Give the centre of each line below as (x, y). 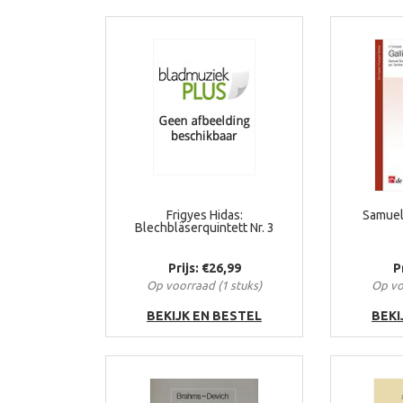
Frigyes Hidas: (204, 215)
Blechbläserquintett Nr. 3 (204, 228)
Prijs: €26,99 (204, 268)
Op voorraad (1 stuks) (204, 285)
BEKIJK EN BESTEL (204, 316)
